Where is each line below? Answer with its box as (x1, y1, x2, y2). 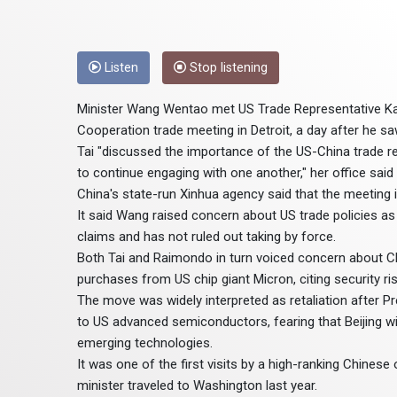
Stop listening (186, 60, 268, 76)
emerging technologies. (77, 335, 213, 352)
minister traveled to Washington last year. (77, 378, 317, 394)
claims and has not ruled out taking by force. (77, 229, 336, 245)
